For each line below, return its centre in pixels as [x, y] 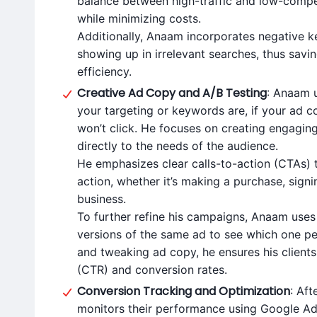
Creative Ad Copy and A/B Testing [172, 93]
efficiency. [104, 71]
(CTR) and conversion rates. [152, 270]
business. [102, 199]
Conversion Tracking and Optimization [184, 291]
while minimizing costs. [139, 18]
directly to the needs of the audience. [178, 146]
